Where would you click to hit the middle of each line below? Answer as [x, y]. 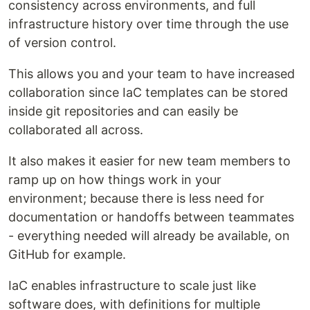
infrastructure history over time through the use [148, 24]
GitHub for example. [67, 255]
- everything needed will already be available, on [149, 236]
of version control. [62, 43]
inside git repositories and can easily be [123, 111]
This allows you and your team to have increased [152, 74]
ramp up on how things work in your [115, 180]
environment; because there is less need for [136, 199]
